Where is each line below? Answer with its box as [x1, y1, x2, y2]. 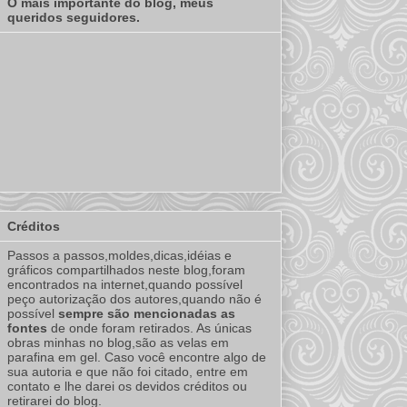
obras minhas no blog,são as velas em [7, 335, 229, 351]
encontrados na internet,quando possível [7, 277, 243, 293]
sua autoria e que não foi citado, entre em [7, 364, 248, 380]
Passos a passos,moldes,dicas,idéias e [7, 248, 232, 263]
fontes [7, 321, 47, 336]
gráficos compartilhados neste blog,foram [7, 263, 245, 278]
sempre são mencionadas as [58, 306, 235, 322]
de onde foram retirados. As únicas [47, 321, 252, 336]
